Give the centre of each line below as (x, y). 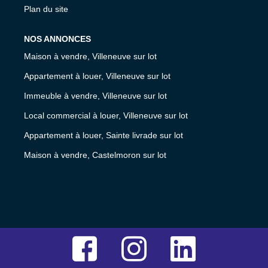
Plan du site (46, 9)
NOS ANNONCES (57, 39)
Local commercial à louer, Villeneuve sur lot (106, 115)
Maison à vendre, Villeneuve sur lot (90, 56)
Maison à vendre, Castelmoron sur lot (95, 155)
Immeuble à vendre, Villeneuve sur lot (95, 96)
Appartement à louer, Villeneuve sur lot (97, 76)
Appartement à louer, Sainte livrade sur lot (103, 135)
